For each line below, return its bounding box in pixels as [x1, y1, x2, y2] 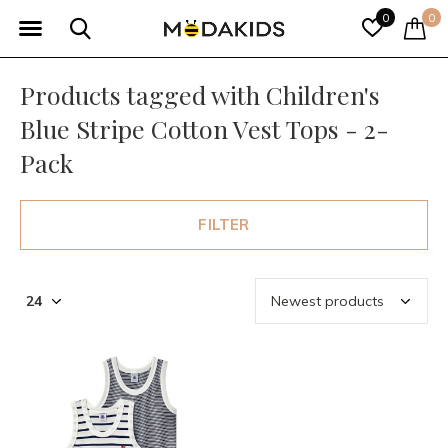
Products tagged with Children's [20, 78, 380, 111]
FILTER [198, 215, 250, 234]
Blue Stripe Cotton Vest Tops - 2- [20, 112, 389, 145]
